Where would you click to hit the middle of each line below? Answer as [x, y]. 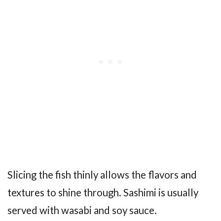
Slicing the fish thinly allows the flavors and [102, 175]
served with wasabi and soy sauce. [82, 210]
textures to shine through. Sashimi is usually [103, 192]
